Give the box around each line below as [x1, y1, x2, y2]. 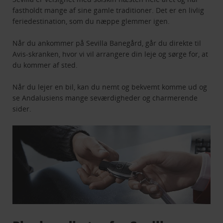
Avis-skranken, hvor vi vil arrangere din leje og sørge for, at [12, 49, 209, 59]
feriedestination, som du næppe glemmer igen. [12, 16, 170, 26]
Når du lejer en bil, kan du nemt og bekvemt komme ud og [12, 82, 208, 92]
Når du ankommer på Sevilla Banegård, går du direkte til [12, 38, 202, 48]
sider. [12, 104, 32, 113]
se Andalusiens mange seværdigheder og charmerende [12, 93, 198, 103]
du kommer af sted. [12, 60, 78, 70]
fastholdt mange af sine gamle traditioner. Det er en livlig [12, 5, 205, 15]
